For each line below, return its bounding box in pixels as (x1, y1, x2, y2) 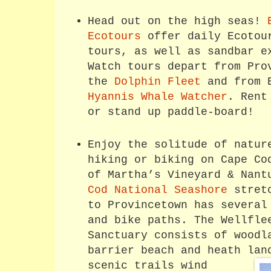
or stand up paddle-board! (87, 106, 254, 119)
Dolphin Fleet (114, 76, 201, 89)
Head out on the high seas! (87, 15, 267, 28)
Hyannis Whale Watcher (87, 91, 227, 104)
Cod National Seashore (87, 183, 227, 197)
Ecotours (87, 30, 141, 44)
